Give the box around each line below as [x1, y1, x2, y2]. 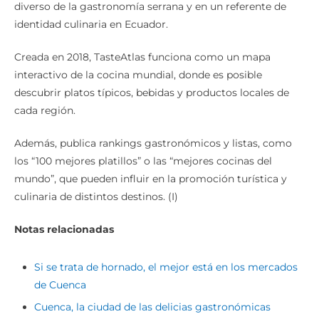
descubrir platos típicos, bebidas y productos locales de [14, 85, 289, 99]
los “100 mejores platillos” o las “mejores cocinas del [14, 154, 272, 167]
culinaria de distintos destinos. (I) [14, 189, 178, 203]
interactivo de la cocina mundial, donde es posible [14, 68, 262, 81]
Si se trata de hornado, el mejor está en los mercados [34, 260, 298, 273]
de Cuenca [34, 278, 86, 291]
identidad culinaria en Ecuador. [14, 17, 168, 31]
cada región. [14, 103, 75, 117]
